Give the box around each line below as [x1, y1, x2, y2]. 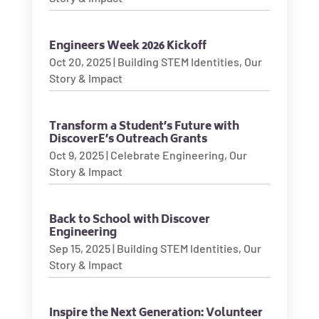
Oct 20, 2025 [48, 55, 111, 68]
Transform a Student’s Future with [48, 117, 239, 137]
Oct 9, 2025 [48, 148, 104, 162]
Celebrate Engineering [110, 148, 224, 162]
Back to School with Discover [48, 211, 210, 230]
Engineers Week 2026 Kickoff [48, 37, 206, 56]
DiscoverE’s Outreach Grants [48, 130, 207, 150]
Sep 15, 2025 [48, 241, 110, 255]
